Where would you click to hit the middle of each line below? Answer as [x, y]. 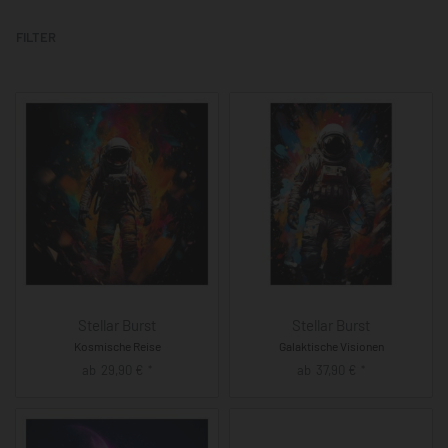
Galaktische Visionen [331, 346]
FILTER [36, 37]
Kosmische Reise [117, 346]
